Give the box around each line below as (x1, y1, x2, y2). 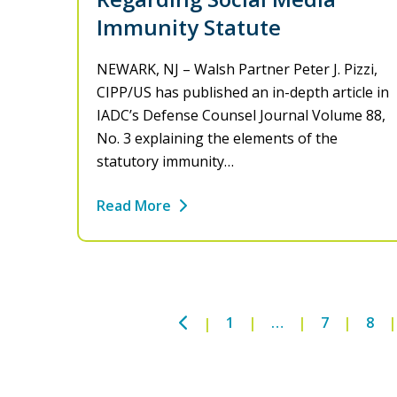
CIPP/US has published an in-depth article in (97, 82, 389, 103)
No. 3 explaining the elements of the (97, 128, 338, 149)
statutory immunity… (97, 152, 234, 172)
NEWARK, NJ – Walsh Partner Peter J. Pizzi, (97, 59, 378, 80)
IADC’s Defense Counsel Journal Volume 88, (97, 105, 385, 126)
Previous (187, 312, 248, 332)
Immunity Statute (97, 12, 281, 43)
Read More (97, 196, 171, 216)
